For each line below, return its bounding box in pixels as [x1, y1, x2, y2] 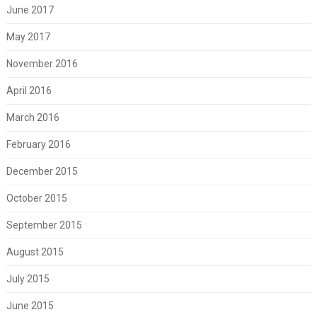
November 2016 [6, 57, 78, 69]
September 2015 [6, 219, 82, 231]
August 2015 [6, 246, 64, 258]
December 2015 [6, 165, 78, 177]
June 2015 [6, 299, 54, 311]
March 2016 [6, 111, 59, 123]
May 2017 [6, 30, 50, 42]
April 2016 [6, 84, 52, 96]
